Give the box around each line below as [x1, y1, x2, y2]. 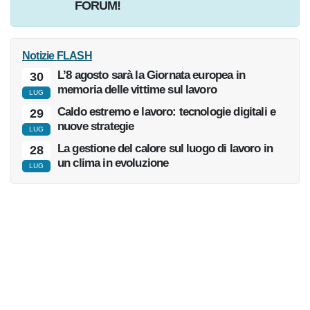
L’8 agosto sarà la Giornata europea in [58, 97, 255, 113]
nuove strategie [58, 148, 141, 164]
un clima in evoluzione [58, 185, 176, 201]
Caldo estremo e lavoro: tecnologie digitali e [58, 134, 288, 149]
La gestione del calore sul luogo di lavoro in [58, 170, 282, 186]
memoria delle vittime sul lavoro [58, 111, 230, 127]
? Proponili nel [112, 8, 188, 25]
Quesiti [75, 8, 113, 25]
